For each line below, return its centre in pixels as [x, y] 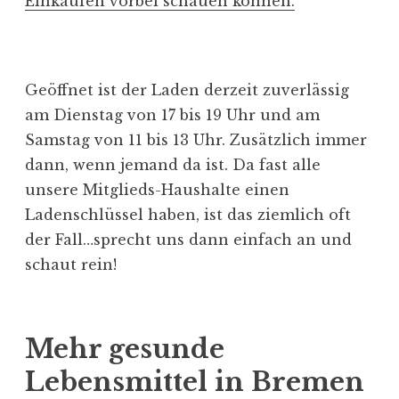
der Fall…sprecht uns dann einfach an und [188, 240]
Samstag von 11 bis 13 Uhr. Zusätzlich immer [196, 140]
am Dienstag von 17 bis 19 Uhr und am [172, 115]
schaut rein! [71, 265]
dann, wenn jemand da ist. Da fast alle [173, 165]
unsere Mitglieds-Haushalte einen [157, 190]
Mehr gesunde [125, 350]
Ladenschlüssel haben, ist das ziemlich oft [188, 215]
